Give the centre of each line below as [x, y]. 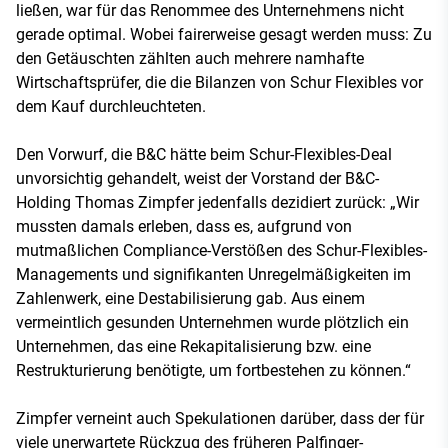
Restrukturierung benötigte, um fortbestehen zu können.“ [213, 370]
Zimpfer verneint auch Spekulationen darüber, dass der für [220, 418]
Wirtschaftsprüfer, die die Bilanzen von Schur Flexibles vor [219, 82]
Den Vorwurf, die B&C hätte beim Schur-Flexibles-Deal [204, 154]
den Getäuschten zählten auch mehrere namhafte [190, 58]
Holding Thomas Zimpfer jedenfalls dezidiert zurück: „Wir [217, 202]
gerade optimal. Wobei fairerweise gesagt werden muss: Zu [224, 34]
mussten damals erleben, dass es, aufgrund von [184, 226]
